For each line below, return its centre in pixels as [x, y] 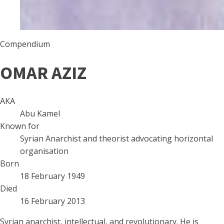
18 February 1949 [52, 176]
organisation [44, 151]
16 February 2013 [52, 201]
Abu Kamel [40, 113]
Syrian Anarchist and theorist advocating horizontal [116, 138]
